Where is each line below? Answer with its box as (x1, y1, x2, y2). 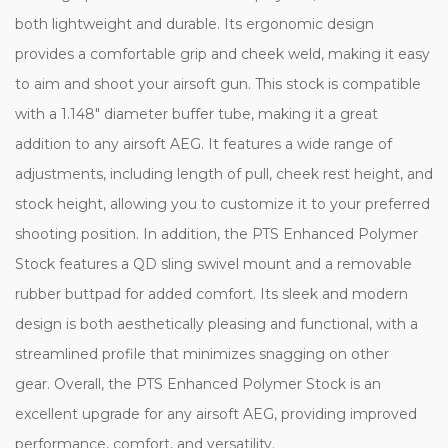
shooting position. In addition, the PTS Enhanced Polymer (15, 224, 418, 243)
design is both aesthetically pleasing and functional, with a (15, 314, 418, 333)
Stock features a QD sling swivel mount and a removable (15, 254, 412, 273)
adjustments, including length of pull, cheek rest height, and (15, 164, 433, 183)
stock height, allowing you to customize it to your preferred (15, 194, 430, 213)
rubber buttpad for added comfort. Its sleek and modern (15, 284, 408, 303)
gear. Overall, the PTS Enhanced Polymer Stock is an (15, 374, 381, 393)
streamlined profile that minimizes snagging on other (15, 344, 389, 363)
